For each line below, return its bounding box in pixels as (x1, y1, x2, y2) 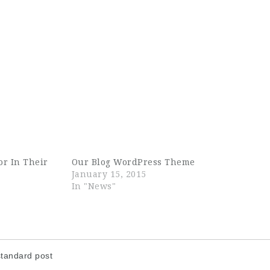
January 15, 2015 (71, 169, 146, 179)
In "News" (71, 181, 116, 191)
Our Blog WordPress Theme (71, 157, 195, 167)
